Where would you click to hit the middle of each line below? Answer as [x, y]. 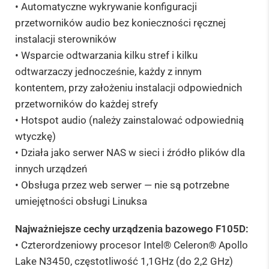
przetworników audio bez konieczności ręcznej [120, 23]
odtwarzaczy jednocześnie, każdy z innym [108, 71]
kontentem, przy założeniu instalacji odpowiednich [128, 87]
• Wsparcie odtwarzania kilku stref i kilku [106, 55]
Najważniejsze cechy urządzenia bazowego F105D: [132, 229]
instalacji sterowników [66, 39]
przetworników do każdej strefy [86, 104]
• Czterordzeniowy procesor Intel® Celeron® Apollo [131, 245]
